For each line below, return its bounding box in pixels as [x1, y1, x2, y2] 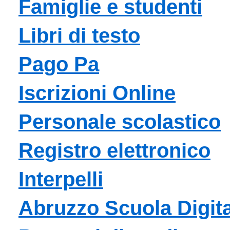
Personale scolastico [18, 110, 221, 133]
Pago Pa [18, 52, 99, 75]
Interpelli [18, 167, 103, 190]
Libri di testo [18, 24, 140, 47]
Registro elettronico [18, 139, 210, 162]
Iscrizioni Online [18, 81, 176, 104]
